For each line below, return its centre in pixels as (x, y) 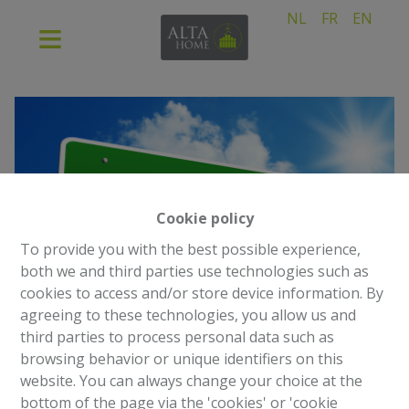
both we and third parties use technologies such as (195, 271)
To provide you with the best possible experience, (191, 249)
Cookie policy (204, 218)
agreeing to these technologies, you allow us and (189, 315)
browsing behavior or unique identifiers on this (182, 359)
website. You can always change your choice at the (192, 381)
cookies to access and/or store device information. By (202, 293)
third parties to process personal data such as (178, 337)
